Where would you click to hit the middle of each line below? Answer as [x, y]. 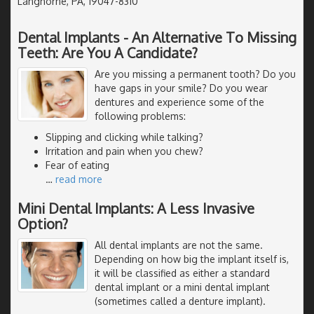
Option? [43, 223]
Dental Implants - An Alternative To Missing [157, 37]
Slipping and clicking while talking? [124, 137]
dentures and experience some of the [179, 102]
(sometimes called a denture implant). [180, 301]
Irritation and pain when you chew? [124, 151]
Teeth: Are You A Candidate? [108, 52]
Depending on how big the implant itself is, [192, 259]
